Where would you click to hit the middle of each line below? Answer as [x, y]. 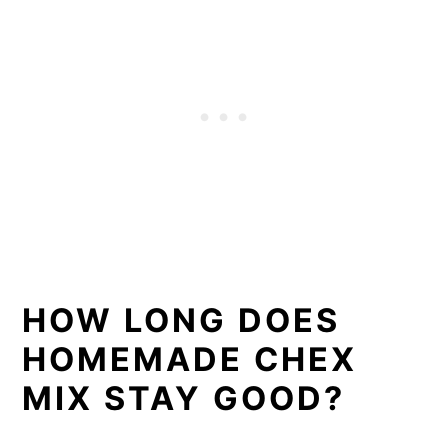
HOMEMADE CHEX [190, 359]
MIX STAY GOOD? [184, 398]
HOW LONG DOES [181, 320]
